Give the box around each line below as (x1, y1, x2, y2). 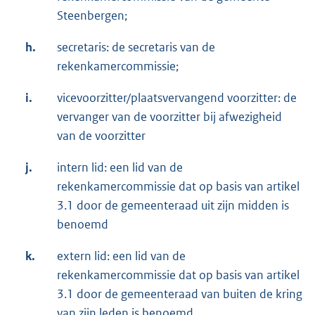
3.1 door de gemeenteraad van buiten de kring (57, 286, 302, 302)
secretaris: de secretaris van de (57, 39, 215, 56)
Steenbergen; (57, 8, 127, 24)
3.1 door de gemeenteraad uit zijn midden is (57, 198, 289, 214)
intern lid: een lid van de (57, 160, 183, 176)
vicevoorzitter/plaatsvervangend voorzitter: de (57, 90, 297, 106)
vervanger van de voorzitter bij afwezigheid (57, 109, 282, 125)
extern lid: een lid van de (57, 248, 186, 264)
